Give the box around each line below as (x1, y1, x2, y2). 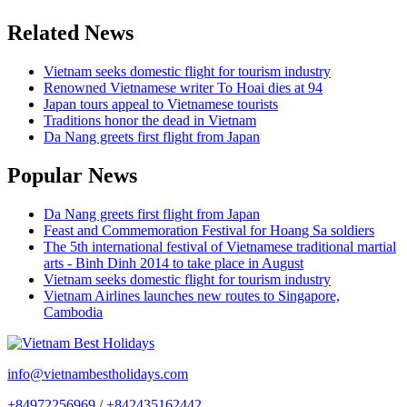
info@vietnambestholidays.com (7, 365, 188, 382)
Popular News (7, 163, 137, 187)
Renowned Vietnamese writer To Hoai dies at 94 (44, 79, 323, 95)
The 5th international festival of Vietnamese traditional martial (44, 238, 396, 254)
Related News (7, 20, 134, 45)
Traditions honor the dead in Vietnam (44, 112, 256, 128)
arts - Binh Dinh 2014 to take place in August (44, 254, 303, 271)
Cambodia (44, 303, 103, 320)
